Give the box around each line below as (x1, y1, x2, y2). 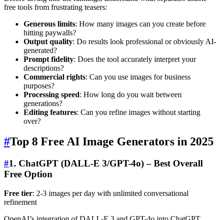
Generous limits (24, 19, 75, 28)
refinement (4, 198, 37, 207)
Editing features (24, 108, 77, 116)
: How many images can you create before (75, 19, 206, 28)
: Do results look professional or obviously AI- (73, 37, 216, 46)
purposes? (24, 81, 55, 90)
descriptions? (24, 63, 64, 72)
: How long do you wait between (80, 90, 182, 99)
